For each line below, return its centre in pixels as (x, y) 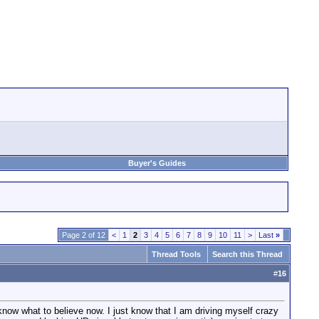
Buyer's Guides (157, 163)
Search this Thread (247, 254)
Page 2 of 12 (84, 235)
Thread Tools (176, 254)
